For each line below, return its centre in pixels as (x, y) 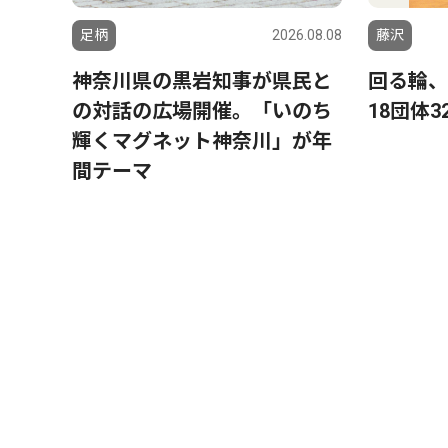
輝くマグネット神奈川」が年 (202, 140)
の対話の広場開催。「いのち (202, 110)
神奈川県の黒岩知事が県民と (202, 80)
